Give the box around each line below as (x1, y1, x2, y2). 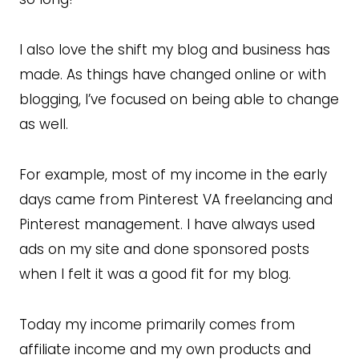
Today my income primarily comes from (19, 314, 295, 334)
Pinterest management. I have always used (19, 214, 315, 234)
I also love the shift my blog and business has (19, 39, 330, 59)
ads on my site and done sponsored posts (19, 239, 309, 259)
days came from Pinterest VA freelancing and (19, 189, 333, 209)
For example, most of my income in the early (19, 164, 327, 184)
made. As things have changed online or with (19, 64, 326, 84)
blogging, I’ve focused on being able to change (19, 89, 339, 109)
